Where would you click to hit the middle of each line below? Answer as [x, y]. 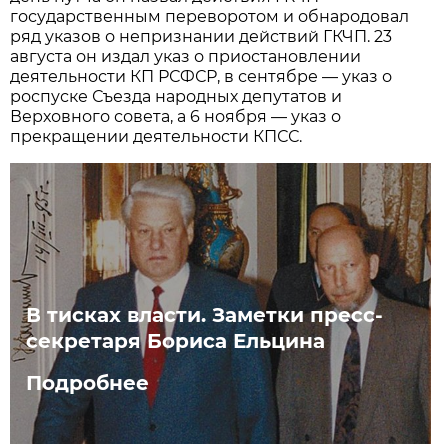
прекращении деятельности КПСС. [156, 136]
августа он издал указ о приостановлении [186, 56]
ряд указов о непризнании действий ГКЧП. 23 [201, 36]
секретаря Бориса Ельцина [176, 340]
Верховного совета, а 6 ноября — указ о [176, 116]
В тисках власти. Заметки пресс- [205, 314]
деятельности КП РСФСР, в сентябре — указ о [201, 76]
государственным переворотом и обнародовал [210, 16]
